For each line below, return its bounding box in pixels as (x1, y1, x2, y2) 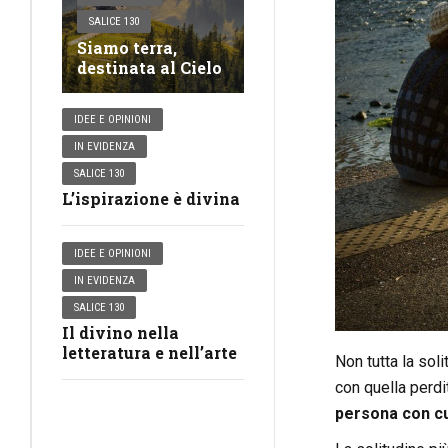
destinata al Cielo (77, 57, 222, 79)
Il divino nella (62, 322, 179, 344)
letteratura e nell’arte (62, 342, 237, 364)
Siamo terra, (77, 37, 177, 59)
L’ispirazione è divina (62, 188, 240, 210)
